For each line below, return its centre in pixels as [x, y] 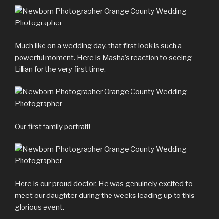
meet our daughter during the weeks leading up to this [105, 195]
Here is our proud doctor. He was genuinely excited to [104, 184]
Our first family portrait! [53, 126]
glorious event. [39, 207]
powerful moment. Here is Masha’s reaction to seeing [103, 57]
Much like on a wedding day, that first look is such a [98, 46]
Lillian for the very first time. [60, 69]
